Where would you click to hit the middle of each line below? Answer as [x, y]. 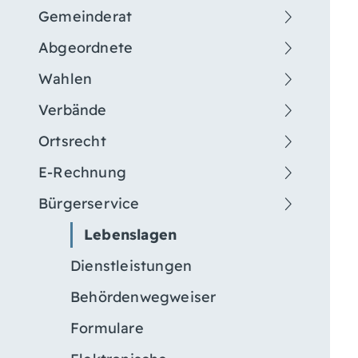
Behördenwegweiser [143, 296]
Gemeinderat [86, 16]
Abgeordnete [86, 47]
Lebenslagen [131, 234]
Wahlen [66, 78]
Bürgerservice [89, 203]
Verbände [73, 109]
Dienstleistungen [131, 265]
